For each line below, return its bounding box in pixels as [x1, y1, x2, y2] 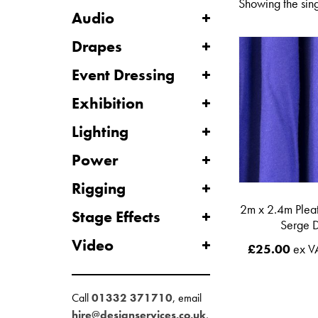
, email [172, 290, 202, 305]
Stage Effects [71, 207, 160, 227]
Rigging [71, 178, 126, 199]
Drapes [71, 36, 122, 57]
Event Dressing [71, 65, 175, 85]
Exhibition [71, 93, 143, 114]
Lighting [71, 121, 128, 142]
